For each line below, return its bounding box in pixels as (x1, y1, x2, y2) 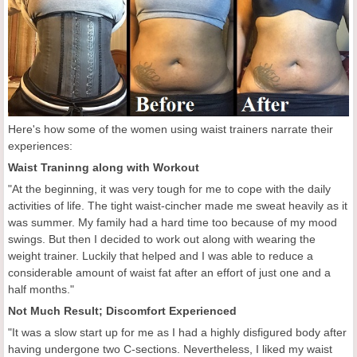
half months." (8, 282, 74, 296)
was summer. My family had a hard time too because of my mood (8, 215, 337, 229)
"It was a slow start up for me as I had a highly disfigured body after (8, 325, 347, 339)
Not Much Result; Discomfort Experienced (8, 304, 237, 317)
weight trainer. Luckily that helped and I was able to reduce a (8, 249, 313, 262)
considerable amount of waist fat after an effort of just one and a (8, 265, 331, 279)
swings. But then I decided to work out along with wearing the (8, 232, 316, 245)
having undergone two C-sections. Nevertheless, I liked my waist (8, 342, 332, 355)
